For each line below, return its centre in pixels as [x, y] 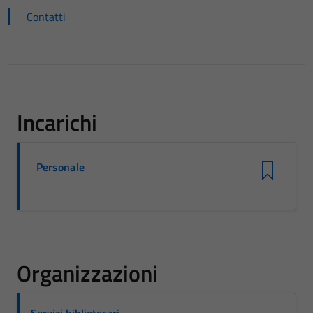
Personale [60, 167]
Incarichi [57, 122]
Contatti [46, 17]
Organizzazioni [87, 273]
